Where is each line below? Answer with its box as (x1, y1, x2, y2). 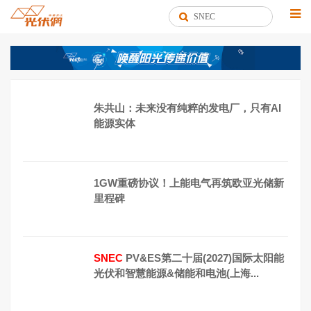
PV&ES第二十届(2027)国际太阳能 (123, 251, 284, 264)
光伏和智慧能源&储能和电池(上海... (94, 267, 259, 279)
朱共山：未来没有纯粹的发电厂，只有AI (94, 101, 281, 114)
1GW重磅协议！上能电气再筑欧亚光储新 (94, 176, 284, 189)
